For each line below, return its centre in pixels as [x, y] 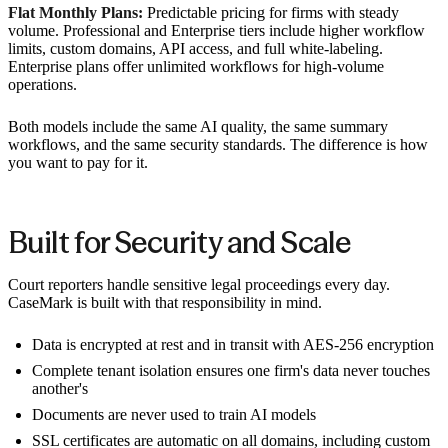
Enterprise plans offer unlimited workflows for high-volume [196, 66]
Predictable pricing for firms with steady [271, 12]
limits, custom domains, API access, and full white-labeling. [195, 48]
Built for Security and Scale [179, 242]
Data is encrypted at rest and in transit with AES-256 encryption [233, 345]
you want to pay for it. [78, 162]
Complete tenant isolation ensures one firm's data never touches [231, 371]
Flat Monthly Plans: [75, 12]
